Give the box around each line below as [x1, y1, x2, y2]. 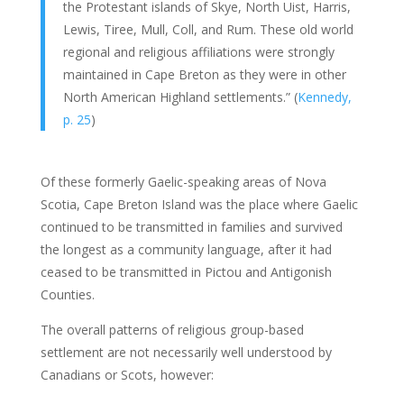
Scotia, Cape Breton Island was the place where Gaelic [40, 195, 358, 213]
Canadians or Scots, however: [40, 365, 214, 383]
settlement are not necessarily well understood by [40, 343, 332, 361]
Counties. [40, 285, 95, 303]
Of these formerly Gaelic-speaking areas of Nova [40, 172, 326, 190]
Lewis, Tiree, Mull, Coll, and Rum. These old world [62, 20, 353, 38]
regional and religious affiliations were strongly [62, 42, 335, 60]
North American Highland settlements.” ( [62, 87, 298, 106]
